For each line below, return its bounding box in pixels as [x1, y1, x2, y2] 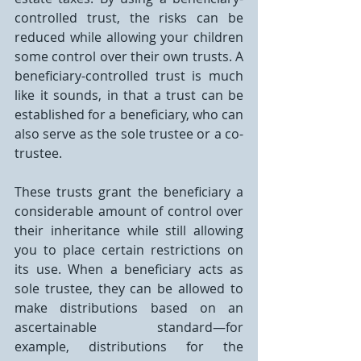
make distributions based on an [15, 299, 243, 317]
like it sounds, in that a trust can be [15, 86, 243, 104]
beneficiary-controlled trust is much [15, 67, 243, 85]
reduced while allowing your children [15, 28, 243, 46]
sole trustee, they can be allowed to [15, 280, 243, 297]
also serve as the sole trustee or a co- [15, 125, 243, 143]
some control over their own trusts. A [15, 48, 243, 65]
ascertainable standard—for [15, 318, 243, 336]
